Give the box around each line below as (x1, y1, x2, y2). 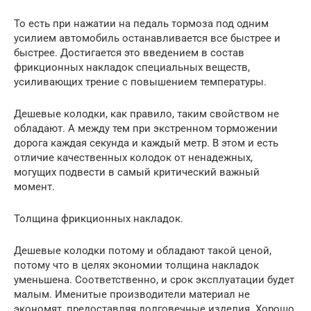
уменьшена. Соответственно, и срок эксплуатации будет (14, 273, 294, 286)
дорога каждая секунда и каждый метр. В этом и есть (14, 136, 278, 149)
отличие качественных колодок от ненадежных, (14, 151, 253, 164)
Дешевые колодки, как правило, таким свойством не (14, 107, 279, 120)
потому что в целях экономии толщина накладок (14, 258, 259, 271)
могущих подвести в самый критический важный (14, 165, 260, 178)
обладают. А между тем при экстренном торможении (14, 121, 278, 135)
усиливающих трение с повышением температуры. (14, 75, 267, 88)
